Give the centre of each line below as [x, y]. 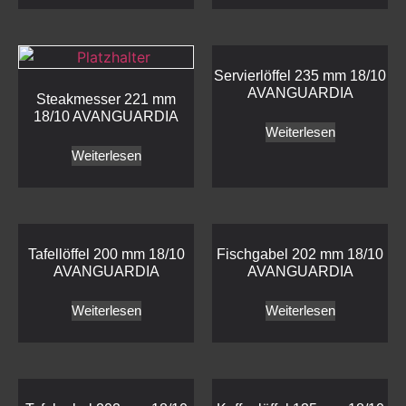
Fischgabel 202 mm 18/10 [300, 255]
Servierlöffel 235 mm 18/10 [300, 76]
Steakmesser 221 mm [106, 100]
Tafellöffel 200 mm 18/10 [106, 255]
